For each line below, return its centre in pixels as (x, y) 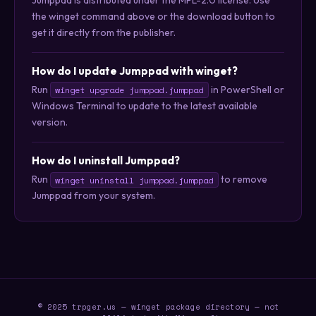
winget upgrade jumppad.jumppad (129, 90)
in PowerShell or (246, 90)
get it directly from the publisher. (104, 32)
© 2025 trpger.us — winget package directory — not (158, 307)
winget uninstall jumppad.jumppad (134, 180)
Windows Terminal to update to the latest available (145, 106)
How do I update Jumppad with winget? (135, 71)
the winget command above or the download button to (153, 16)
